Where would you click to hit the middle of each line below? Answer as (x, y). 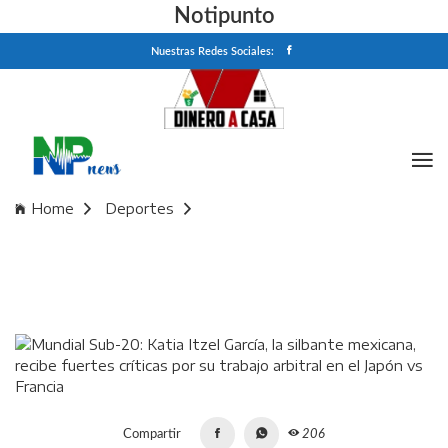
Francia (39, 274)
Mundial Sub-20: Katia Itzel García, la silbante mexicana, (207, 238)
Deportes (139, 209)
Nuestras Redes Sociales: (212, 51)
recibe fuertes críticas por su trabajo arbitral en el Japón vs (219, 256)
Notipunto (224, 16)
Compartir (152, 434)
